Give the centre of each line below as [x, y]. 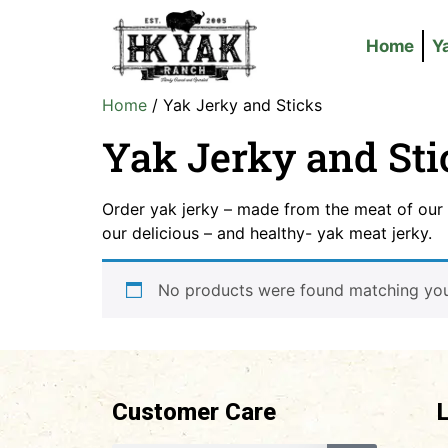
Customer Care [194, 412]
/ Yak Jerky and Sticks [234, 104]
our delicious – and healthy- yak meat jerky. [267, 232]
